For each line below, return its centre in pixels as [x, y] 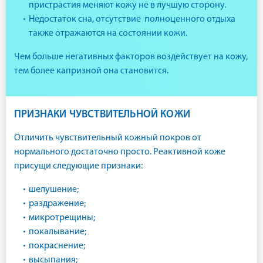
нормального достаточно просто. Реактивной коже [120, 152]
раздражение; [57, 204]
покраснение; [57, 246]
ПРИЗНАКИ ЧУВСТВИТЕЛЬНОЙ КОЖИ [102, 115]
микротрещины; [62, 218]
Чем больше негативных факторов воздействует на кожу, [131, 57]
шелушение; [54, 190]
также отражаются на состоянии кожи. [108, 33]
